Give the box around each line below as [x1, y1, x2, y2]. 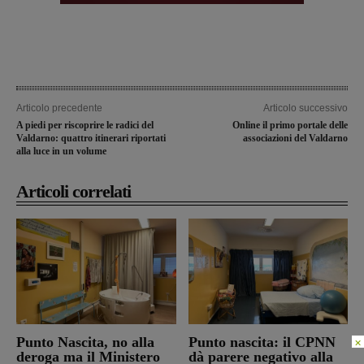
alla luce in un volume [16, 145, 106, 157]
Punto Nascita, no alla [16, 333, 154, 350]
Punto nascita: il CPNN [188, 333, 336, 350]
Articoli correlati [16, 180, 131, 201]
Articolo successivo [262, 102, 348, 114]
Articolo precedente [16, 102, 102, 114]
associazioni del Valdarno [242, 132, 348, 144]
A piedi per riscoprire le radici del [16, 119, 154, 131]
